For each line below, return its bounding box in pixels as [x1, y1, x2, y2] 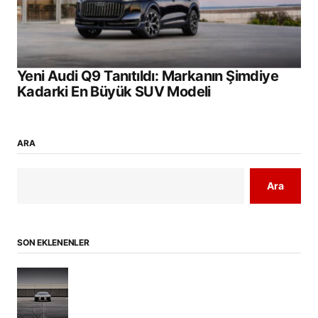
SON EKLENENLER [17, 236, 89, 248]
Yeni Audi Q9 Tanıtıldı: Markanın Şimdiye [17, 67, 278, 84]
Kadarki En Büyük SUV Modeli [17, 82, 211, 100]
